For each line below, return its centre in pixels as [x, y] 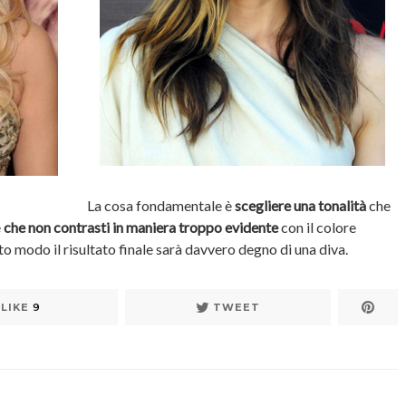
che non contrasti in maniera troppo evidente [141, 227]
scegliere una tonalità [300, 205]
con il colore [317, 227]
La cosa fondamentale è [161, 205]
